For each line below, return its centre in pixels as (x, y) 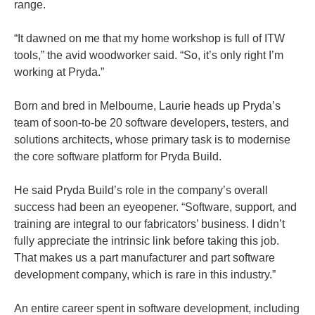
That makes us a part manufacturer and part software (144, 257)
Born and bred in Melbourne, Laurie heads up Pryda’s (147, 105)
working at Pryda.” (59, 72)
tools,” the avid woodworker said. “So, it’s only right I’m (149, 55)
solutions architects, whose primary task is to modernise (152, 139)
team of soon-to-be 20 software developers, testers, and (152, 122)
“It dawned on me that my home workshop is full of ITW (149, 38)
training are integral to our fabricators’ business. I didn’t (149, 224)
